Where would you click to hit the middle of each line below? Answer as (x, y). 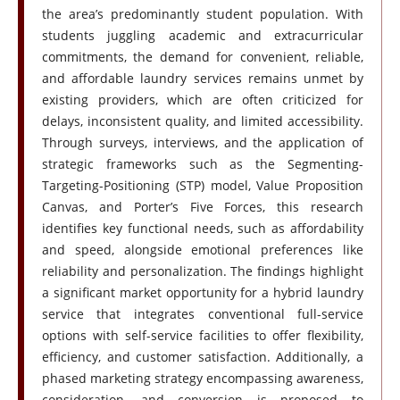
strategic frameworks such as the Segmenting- (203, 164)
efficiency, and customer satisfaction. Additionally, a (203, 357)
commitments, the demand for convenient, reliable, (203, 57)
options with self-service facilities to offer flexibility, (203, 336)
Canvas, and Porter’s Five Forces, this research (203, 207)
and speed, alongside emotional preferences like (203, 250)
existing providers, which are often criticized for (203, 100)
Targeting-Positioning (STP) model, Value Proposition (203, 186)
